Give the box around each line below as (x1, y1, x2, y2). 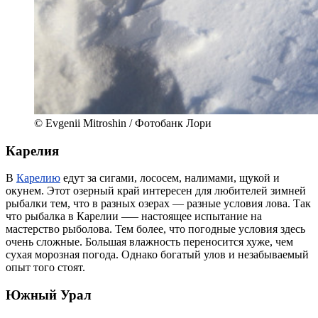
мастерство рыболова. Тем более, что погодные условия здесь (6, 223, 305, 236)
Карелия (6, 143, 59, 158)
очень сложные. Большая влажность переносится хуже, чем (6, 236, 293, 248)
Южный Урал (6, 287, 92, 302)
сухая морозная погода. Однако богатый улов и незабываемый (6, 248, 309, 261)
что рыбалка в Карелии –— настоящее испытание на (6, 210, 262, 223)
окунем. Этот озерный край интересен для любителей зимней (6, 185, 306, 197)
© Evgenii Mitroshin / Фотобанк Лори (34, 116, 212, 129)
